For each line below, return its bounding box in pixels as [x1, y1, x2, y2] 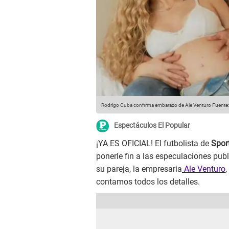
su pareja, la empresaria [96, 164, 182, 174]
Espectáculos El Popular [114, 121, 190, 130]
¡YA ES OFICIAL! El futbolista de [96, 139, 211, 149]
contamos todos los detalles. [96, 177, 200, 187]
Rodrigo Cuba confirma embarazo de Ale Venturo [101, 102, 211, 108]
